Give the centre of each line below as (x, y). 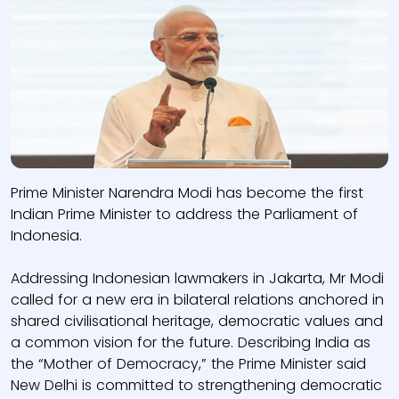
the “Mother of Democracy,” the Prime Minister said (188, 364)
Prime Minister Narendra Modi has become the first (187, 193)
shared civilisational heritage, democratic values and (197, 321)
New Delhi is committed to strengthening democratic (196, 385)
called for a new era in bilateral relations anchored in (197, 300)
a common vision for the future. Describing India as (191, 342)
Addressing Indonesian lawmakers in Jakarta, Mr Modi (197, 278)
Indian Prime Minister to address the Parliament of (184, 214)
